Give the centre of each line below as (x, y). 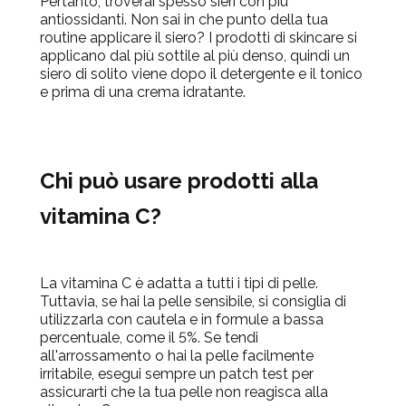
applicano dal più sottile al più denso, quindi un (195, 56)
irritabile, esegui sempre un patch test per (177, 374)
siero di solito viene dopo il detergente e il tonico (201, 74)
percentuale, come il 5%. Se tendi (149, 338)
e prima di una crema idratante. (143, 92)
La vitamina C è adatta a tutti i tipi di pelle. (179, 284)
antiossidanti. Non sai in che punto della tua (184, 20)
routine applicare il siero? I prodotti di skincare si (198, 38)
